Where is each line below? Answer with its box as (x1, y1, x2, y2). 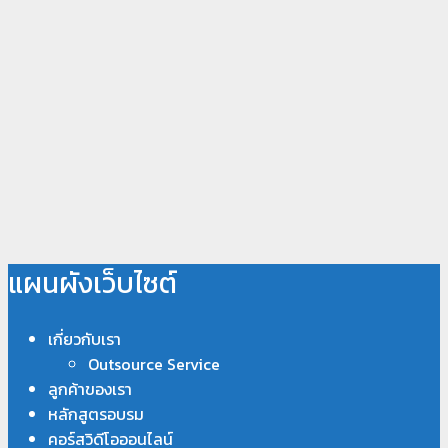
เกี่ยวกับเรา (48, 327, 121, 352)
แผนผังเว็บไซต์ (8, 262, 177, 305)
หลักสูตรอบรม (48, 402, 144, 427)
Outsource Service (88, 352, 220, 377)
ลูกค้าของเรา (48, 377, 132, 402)
